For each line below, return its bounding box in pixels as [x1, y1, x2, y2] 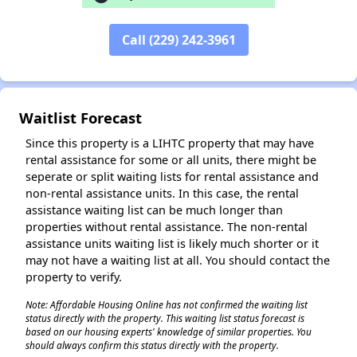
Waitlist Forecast [19, 107, 142, 127]
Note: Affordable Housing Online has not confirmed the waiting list [25, 297, 308, 311]
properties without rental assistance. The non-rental [25, 218, 308, 234]
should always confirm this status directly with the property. [25, 338, 279, 351]
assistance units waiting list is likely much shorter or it [25, 235, 319, 251]
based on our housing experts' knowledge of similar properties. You [25, 324, 312, 338]
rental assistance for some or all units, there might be [25, 151, 316, 167]
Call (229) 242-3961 [121, 30, 236, 49]
